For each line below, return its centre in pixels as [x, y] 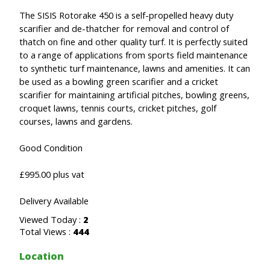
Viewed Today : [51, 220]
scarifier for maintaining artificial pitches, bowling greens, [134, 95]
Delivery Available [54, 201]
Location [42, 256]
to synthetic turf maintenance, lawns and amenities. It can [135, 68]
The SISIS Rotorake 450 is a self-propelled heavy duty [126, 15]
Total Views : [46, 232]
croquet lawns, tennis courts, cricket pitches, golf [118, 108]
